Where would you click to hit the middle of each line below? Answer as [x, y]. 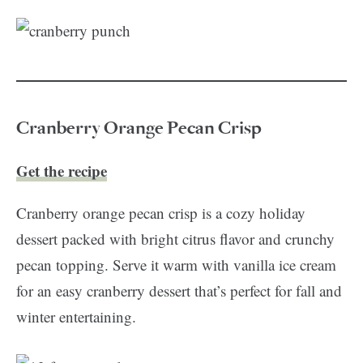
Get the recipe [62, 171]
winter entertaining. [76, 316]
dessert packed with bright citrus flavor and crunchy [175, 239]
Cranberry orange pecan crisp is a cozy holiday [161, 213]
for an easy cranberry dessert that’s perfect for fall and [179, 290]
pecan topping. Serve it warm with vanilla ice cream [176, 265]
